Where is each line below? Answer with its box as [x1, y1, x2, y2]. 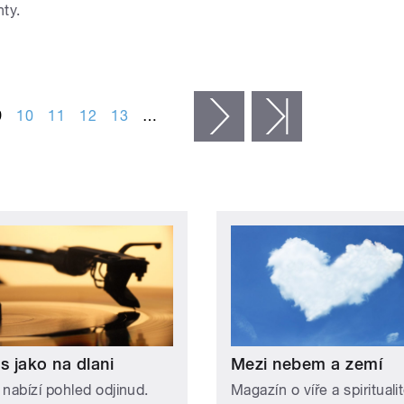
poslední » [301, 107, 370, 125]
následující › [243, 107, 323, 125]
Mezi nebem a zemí [231, 353, 383, 373]
